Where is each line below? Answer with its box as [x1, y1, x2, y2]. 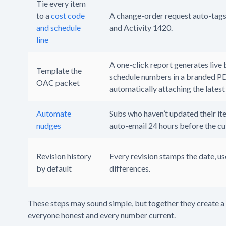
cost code [51, 10, 85, 20]
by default [36, 163, 72, 173]
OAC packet [36, 77, 80, 87]
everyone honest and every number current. [28, 210, 176, 220]
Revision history [36, 151, 91, 161]
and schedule [36, 22, 81, 32]
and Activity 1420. [109, 22, 173, 32]
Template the [36, 65, 82, 75]
